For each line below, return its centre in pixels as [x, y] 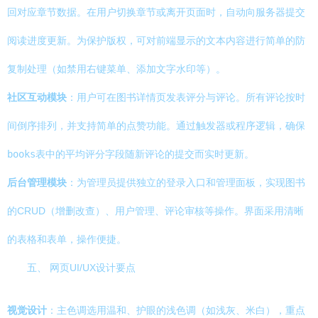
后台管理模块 [37, 182]
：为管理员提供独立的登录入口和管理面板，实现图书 [186, 182]
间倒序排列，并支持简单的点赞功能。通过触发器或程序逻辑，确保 [156, 126]
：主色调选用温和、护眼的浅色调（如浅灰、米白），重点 [176, 310]
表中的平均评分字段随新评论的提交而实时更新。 [145, 154]
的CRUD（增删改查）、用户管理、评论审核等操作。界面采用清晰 [155, 211]
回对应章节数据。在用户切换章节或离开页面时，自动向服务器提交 [156, 12]
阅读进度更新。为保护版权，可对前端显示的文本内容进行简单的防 [156, 40]
